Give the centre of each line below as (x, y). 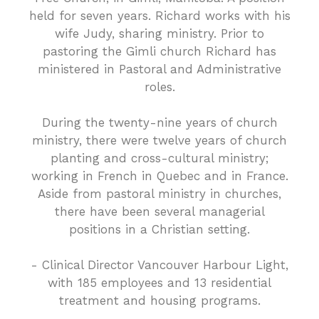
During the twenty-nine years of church (159, 123)
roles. (159, 87)
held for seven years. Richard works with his (159, 16)
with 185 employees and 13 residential (159, 283)
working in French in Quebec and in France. (159, 176)
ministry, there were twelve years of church (159, 141)
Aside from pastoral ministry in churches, (159, 194)
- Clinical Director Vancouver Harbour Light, (159, 265)
